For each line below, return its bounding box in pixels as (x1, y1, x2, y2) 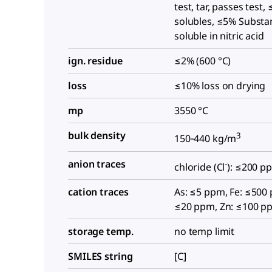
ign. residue (68, 54, 123, 68)
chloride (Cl (174, 160, 225, 174)
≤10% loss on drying (174, 79, 266, 93)
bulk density (68, 129, 126, 143)
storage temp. (68, 224, 134, 238)
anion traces (68, 157, 126, 171)
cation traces (68, 185, 129, 199)
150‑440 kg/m (174, 132, 237, 146)
